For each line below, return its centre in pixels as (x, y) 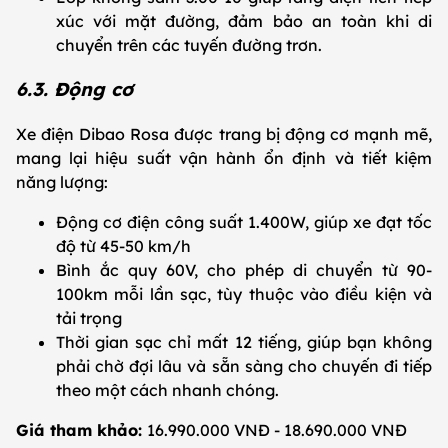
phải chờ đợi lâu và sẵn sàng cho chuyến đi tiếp (244, 366)
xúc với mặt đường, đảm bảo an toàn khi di (244, 20)
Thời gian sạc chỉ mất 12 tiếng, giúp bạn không (244, 342)
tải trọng (91, 318)
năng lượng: (64, 182)
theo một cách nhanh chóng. (173, 390)
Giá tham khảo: (81, 430)
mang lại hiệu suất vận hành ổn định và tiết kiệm (224, 158)
